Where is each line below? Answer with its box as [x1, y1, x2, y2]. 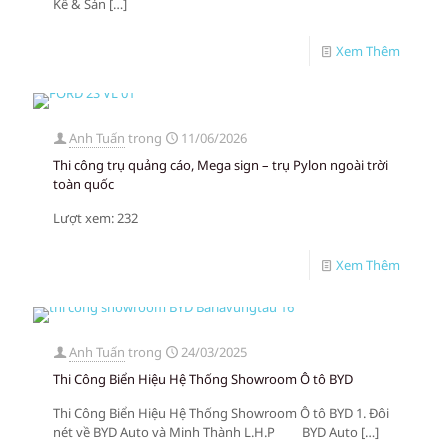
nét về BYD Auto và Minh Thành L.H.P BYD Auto [53, 423, 358, 441]
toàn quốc [53, 175, 114, 193]
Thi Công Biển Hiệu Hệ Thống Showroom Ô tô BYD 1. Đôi [53, 404, 389, 422]
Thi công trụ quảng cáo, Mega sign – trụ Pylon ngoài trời [53, 156, 388, 174]
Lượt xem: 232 [53, 209, 138, 227]
